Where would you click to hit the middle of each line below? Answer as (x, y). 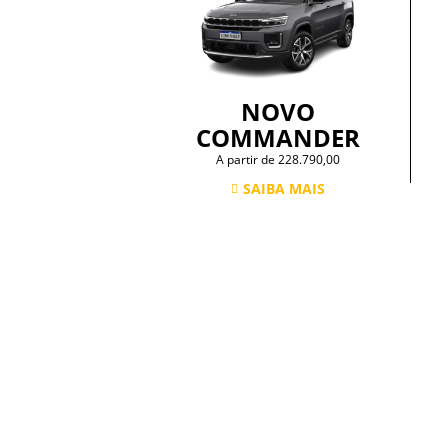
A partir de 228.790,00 (278, 160)
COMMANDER (278, 138)
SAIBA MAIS (284, 189)
